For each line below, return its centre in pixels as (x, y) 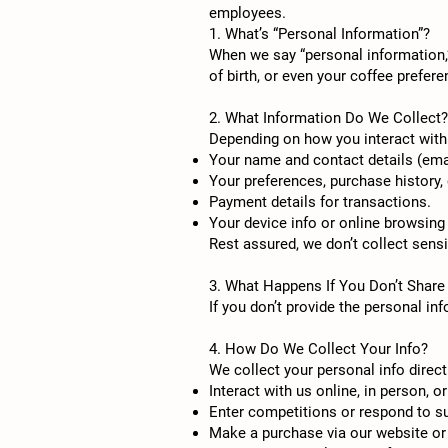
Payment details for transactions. (320, 202)
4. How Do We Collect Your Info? (318, 349)
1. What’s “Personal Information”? (319, 34)
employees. (247, 13)
